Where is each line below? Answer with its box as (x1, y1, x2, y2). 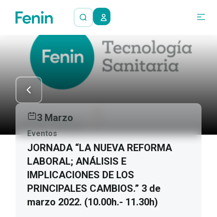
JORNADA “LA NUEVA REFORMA (27, 142, 172, 154)
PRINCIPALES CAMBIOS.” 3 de (27, 183, 160, 194)
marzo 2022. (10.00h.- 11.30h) (27, 196, 158, 208)
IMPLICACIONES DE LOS (27, 169, 134, 181)
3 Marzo (37, 112, 73, 124)
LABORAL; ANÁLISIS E (27, 155, 126, 167)
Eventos (27, 129, 57, 138)
